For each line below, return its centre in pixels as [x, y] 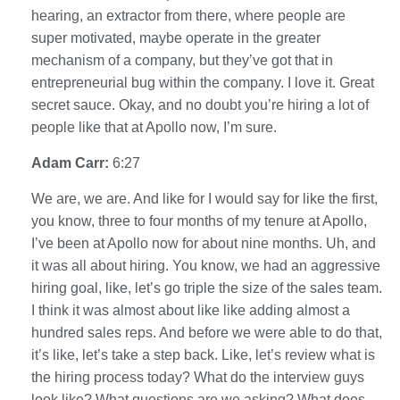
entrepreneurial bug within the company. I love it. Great [203, 82]
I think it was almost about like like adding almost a [191, 310]
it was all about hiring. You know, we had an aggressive [206, 265]
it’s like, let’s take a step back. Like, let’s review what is [203, 354]
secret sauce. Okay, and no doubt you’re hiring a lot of [200, 104]
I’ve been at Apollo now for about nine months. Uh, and [204, 243]
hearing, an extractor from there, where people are [188, 15]
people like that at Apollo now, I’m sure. [154, 127]
